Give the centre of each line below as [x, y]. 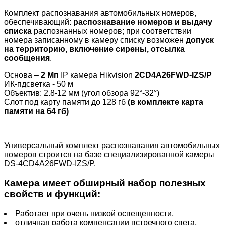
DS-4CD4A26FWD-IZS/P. [50, 164]
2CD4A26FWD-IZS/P [173, 75]
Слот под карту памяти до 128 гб [66, 102]
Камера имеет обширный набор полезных [105, 183]
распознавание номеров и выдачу [143, 22]
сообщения [27, 58]
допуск [200, 40]
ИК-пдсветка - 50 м [39, 84]
